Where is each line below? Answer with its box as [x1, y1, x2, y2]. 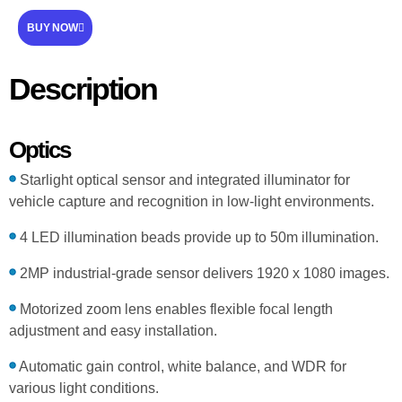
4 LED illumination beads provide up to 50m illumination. [16, 230, 379, 246]
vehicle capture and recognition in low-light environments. [9, 194, 374, 210]
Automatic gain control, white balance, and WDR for [16, 359, 346, 375]
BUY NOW [27, 21, 78, 34]
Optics [9, 136, 70, 164]
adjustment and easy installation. [9, 323, 217, 339]
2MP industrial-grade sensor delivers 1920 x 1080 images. [16, 266, 389, 282]
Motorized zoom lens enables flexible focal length [16, 301, 333, 318]
